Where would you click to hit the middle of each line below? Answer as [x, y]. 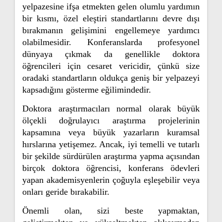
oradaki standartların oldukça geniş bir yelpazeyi [111, 78]
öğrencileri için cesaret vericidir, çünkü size [111, 66]
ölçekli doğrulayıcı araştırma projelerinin [111, 120]
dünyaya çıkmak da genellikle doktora [111, 54]
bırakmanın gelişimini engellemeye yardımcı [111, 30]
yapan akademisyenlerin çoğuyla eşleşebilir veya [111, 180]
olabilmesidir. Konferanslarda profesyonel [111, 42]
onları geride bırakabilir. [66, 192]
